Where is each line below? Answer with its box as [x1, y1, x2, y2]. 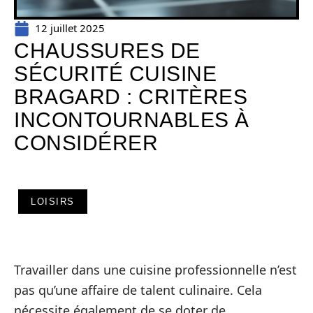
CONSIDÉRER [14, 131, 158, 154]
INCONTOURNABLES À [14, 108, 249, 131]
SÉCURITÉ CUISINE [14, 62, 217, 85]
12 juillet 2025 [35, 21, 105, 35]
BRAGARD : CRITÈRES [14, 85, 247, 108]
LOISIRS [31, 196, 75, 207]
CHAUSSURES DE [14, 39, 201, 62]
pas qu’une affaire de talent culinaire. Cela [14, 282, 262, 298]
